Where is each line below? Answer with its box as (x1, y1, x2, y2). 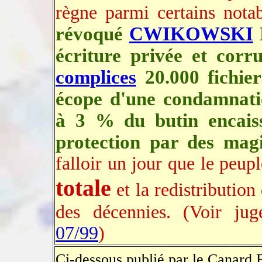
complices (56, 67, 136, 88)
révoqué (56, 23, 129, 44)
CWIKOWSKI (129, 23, 253, 44)
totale (56, 175, 111, 201)
